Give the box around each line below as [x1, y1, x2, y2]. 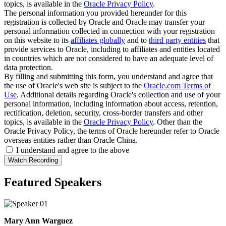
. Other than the [153, 118, 202, 127]
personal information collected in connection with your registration [4, 27, 215, 36]
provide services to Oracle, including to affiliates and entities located [4, 45, 220, 54]
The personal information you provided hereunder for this [4, 9, 187, 18]
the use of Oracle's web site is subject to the [4, 81, 144, 90]
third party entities [149, 36, 206, 45]
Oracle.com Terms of [144, 81, 211, 90]
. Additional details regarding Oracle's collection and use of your [17, 90, 220, 99]
